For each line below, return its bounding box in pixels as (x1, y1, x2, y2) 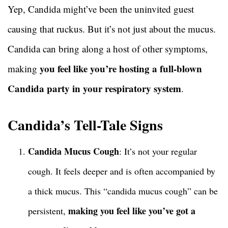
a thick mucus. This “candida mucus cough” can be (28, 185, 218, 197)
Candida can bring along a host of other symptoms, (8, 42, 208, 55)
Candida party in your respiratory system (8, 81, 181, 96)
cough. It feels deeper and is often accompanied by (28, 165, 215, 178)
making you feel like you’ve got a (68, 204, 195, 218)
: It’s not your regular (119, 145, 197, 158)
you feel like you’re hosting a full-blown (40, 62, 202, 76)
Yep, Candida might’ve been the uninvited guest (8, 3, 194, 16)
